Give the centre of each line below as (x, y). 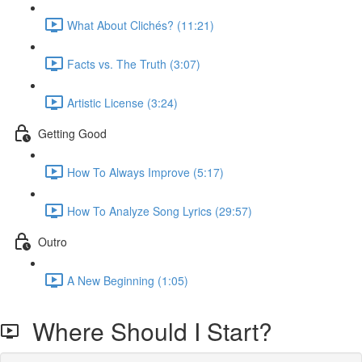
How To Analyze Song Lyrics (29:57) (160, 210)
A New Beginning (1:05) (128, 280)
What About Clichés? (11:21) (141, 25)
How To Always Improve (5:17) (145, 172)
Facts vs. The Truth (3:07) (134, 63)
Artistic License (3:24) (122, 102)
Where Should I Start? (146, 331)
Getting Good (72, 133)
